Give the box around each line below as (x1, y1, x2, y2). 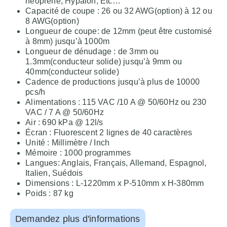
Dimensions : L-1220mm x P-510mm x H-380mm (25, 178, 204, 187)
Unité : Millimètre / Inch (25, 138, 110, 147)
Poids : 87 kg (25, 188, 73, 198)
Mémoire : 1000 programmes (25, 148, 131, 157)
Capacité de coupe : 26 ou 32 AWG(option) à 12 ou (25, 6, 212, 15)
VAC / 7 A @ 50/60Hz (25, 107, 104, 117)
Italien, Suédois (25, 168, 83, 177)
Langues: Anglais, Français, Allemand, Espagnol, (25, 158, 207, 167)
